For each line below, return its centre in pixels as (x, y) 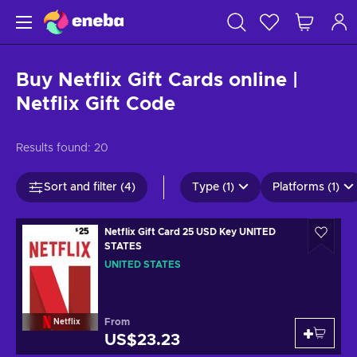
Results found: (53, 148)
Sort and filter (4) (90, 187)
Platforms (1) (306, 187)
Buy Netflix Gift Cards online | (157, 80)
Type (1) (213, 187)
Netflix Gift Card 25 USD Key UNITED (190, 232)
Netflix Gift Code (96, 104)
